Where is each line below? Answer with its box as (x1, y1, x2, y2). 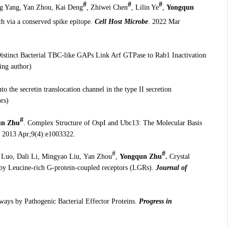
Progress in (138, 197, 172, 206)
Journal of (155, 164, 187, 172)
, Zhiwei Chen (86, 3, 128, 11)
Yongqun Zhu (119, 153, 162, 161)
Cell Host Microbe (94, 17, 148, 25)
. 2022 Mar (148, 17, 180, 25)
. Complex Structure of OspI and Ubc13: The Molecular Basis (23, 119, 202, 127)
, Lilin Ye (131, 3, 159, 11)
